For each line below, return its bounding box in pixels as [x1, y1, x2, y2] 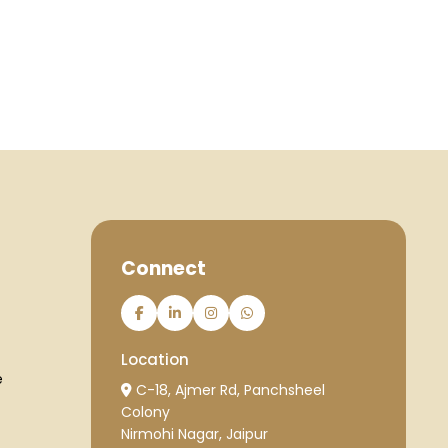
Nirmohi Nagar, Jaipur [121, 423, 268, 444]
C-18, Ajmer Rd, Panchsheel [132, 379, 325, 400]
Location [121, 348, 189, 370]
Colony [121, 401, 170, 422]
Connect [121, 254, 206, 282]
